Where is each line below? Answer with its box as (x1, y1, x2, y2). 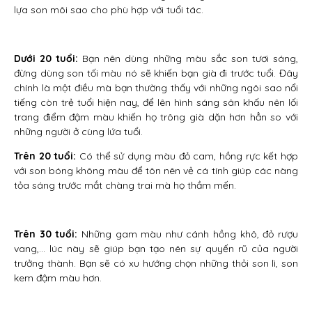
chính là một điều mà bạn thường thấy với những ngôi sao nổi (14, 81, 298, 94)
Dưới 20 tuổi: (14, 52, 83, 65)
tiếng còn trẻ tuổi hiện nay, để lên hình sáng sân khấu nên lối (14, 96, 298, 109)
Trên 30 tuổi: (14, 228, 78, 240)
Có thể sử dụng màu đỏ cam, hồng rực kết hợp (76, 150, 299, 162)
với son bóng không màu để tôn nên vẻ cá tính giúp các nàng (14, 164, 298, 177)
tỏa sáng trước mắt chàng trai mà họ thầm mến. (14, 179, 236, 192)
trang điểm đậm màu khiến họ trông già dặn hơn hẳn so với (14, 111, 298, 123)
